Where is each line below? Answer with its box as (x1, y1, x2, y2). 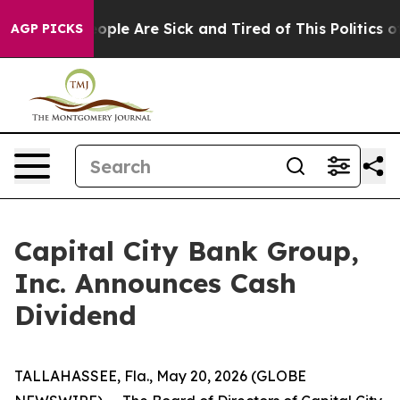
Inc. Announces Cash (14, 266, 296, 300)
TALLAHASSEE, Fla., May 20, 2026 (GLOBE (14, 367, 306, 385)
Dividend (14, 298, 137, 332)
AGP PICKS (11, 21, 83, 37)
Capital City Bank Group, (14, 234, 359, 268)
